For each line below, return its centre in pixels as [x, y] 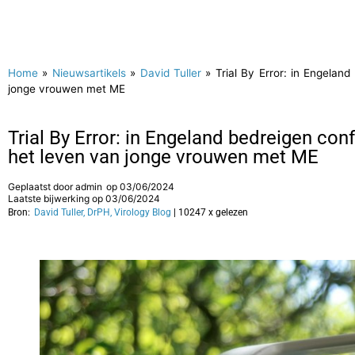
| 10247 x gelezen [211, 212]
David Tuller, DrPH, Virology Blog [103, 212]
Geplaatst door [42, 187]
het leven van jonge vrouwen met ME [163, 157]
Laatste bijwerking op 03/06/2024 [84, 198]
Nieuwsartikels [89, 73]
